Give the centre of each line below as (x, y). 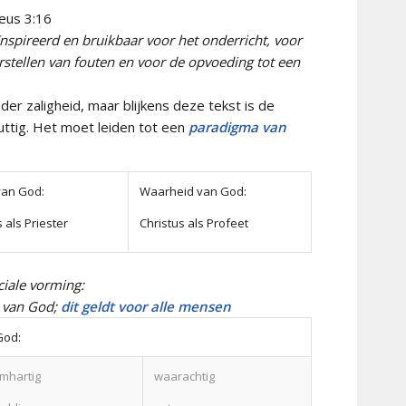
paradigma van (236, 127)
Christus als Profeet (194, 222)
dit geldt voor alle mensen (146, 306)
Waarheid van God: (193, 191)
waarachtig (184, 376)
